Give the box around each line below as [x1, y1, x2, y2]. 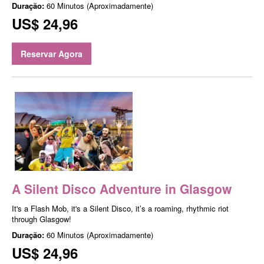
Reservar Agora [21, 48, 82, 60]
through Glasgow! [12, 213, 71, 225]
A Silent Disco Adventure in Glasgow [12, 179, 232, 197]
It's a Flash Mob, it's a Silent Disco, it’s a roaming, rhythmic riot [12, 202, 229, 214]
